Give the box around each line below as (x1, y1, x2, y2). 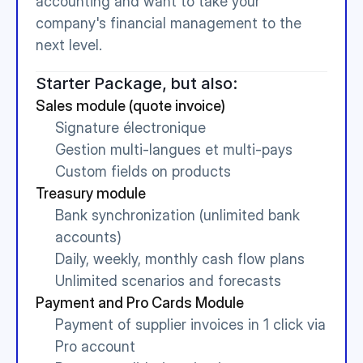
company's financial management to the (36, 15, 301, 32)
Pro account (55, 338, 135, 355)
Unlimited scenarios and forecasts (55, 272, 281, 289)
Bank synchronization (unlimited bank (55, 207, 300, 224)
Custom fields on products (55, 163, 231, 180)
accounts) (55, 228, 122, 246)
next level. (36, 36, 102, 53)
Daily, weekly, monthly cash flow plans (55, 250, 305, 267)
